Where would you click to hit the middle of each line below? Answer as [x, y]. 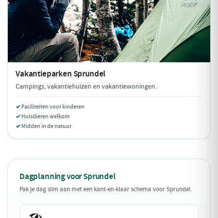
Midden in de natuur [46, 126]
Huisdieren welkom [45, 116]
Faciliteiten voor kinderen [53, 107]
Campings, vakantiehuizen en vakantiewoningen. [86, 86]
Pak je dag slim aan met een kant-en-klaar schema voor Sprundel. [106, 189]
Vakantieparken [45, 74]
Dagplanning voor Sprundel [68, 176]
